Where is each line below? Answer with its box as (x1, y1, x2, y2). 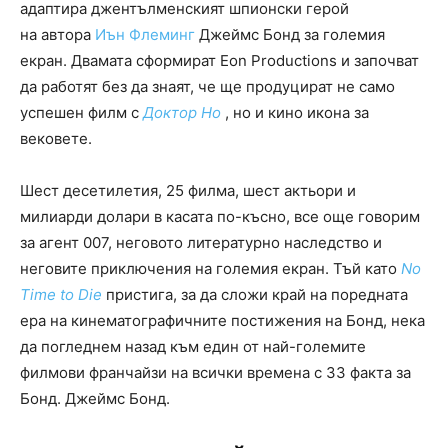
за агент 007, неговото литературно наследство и (20, 233, 382, 253)
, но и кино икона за (221, 103, 369, 123)
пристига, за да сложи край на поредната (102, 285, 408, 305)
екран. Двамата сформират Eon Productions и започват (20, 51, 419, 71)
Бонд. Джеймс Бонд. (20, 389, 170, 409)
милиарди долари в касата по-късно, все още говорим (20, 207, 420, 227)
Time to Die (20, 285, 102, 305)
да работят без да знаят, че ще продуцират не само (20, 77, 395, 97)
